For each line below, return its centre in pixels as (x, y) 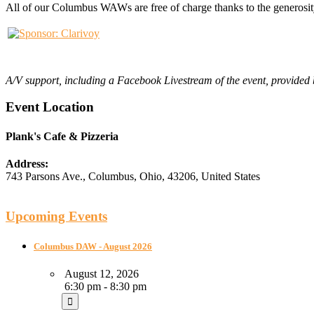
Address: (27, 163)
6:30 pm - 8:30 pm (104, 286)
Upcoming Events (56, 216)
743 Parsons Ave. (44, 176)
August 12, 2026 (100, 273)
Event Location (50, 107)
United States (231, 176)
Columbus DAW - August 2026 (93, 246)
